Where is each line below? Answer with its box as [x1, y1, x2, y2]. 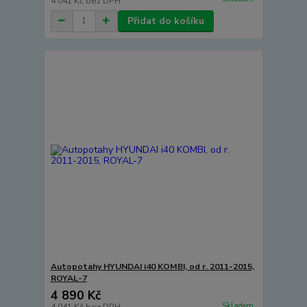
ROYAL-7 [50, 273, 87, 284]
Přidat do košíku [127, 14, 204, 27]
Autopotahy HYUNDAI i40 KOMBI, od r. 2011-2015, [50, 261, 254, 273]
